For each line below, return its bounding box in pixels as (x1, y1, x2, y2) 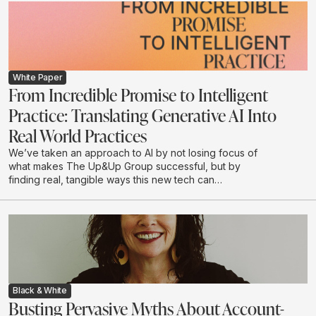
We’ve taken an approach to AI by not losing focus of (8, 147, 257, 159)
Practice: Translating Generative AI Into (8, 104, 276, 127)
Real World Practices (8, 124, 147, 147)
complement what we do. (8, 187, 125, 200)
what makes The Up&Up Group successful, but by (8, 160, 241, 173)
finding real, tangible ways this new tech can (8, 174, 214, 186)
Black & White (13, 285, 67, 296)
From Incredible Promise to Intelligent (8, 83, 267, 107)
